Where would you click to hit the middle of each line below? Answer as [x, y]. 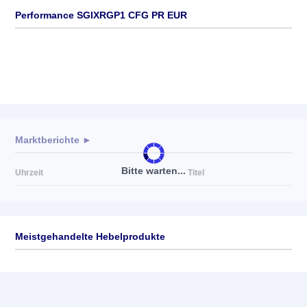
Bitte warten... [153, 170]
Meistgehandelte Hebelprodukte [90, 236]
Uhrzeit [29, 173]
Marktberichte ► [53, 140]
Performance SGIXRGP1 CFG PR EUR [101, 15]
